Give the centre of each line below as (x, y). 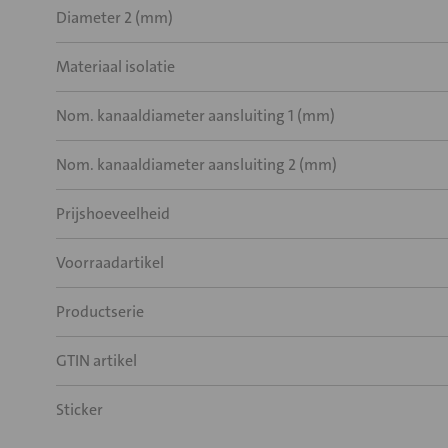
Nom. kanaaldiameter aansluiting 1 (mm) (195, 115)
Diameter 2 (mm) (114, 17)
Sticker (79, 409)
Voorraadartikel (110, 262)
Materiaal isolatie (115, 66)
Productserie (100, 311)
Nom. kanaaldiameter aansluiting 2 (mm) (196, 164)
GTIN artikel (96, 360)
